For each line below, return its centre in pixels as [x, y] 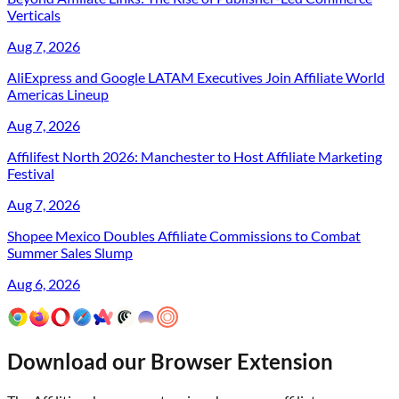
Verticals [34, 15]
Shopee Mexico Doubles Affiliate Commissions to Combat [184, 236]
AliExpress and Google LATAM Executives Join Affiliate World [196, 77]
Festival [31, 174]
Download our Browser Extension [170, 362]
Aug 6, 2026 [44, 284]
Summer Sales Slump [70, 253]
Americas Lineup [58, 94]
